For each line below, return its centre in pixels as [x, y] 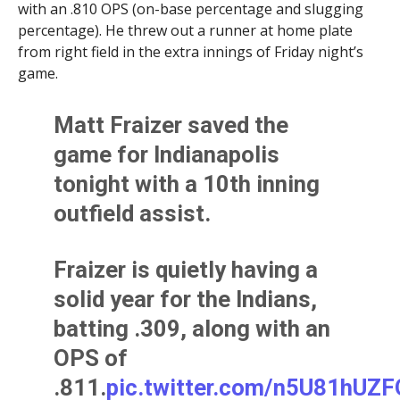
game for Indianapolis [167, 155]
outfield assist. [133, 214]
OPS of [91, 358]
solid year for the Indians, [186, 300]
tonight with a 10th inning [187, 184]
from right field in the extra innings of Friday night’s [190, 52]
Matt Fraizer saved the [171, 125]
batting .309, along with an [192, 329]
